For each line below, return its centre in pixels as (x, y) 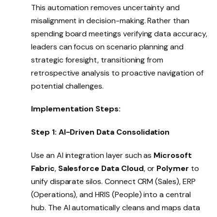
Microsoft (173, 155)
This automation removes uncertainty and (106, 7)
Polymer (174, 169)
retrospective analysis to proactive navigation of (117, 73)
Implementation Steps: (76, 109)
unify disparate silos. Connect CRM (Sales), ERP (113, 182)
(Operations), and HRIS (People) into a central (111, 195)
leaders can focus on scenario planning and (107, 46)
